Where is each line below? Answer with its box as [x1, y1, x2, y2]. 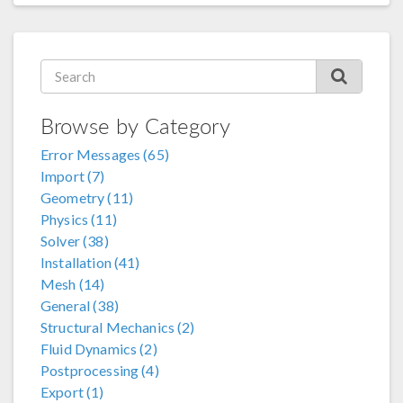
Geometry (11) [40, 189, 133, 206]
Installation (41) [40, 254, 140, 271]
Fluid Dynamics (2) [40, 340, 157, 357]
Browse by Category [40, 110, 230, 140]
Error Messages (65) [40, 146, 169, 163]
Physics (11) [40, 210, 117, 228]
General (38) [40, 297, 119, 314]
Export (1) [40, 383, 104, 400]
